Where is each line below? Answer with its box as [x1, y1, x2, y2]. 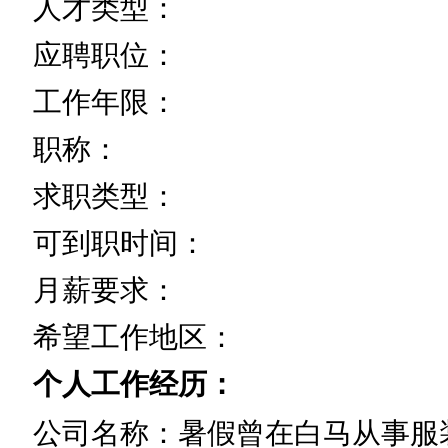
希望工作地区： [33, 320, 236, 353]
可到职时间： [33, 226, 207, 259]
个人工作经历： [33, 367, 236, 400]
